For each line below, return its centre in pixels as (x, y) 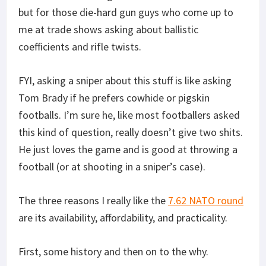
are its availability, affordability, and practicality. (123, 217)
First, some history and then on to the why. (113, 251)
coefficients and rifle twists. (80, 46)
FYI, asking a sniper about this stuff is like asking (125, 80)
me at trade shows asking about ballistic (108, 29)
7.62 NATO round (206, 200)
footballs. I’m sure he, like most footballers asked (129, 115)
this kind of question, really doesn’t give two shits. (131, 132)
